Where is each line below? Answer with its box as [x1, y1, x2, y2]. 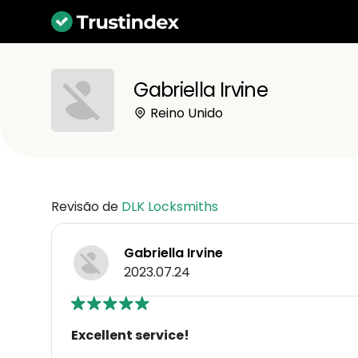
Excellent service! [71, 325, 189, 344]
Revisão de [51, 197, 121, 216]
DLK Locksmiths [121, 197, 218, 216]
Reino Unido [147, 103, 224, 122]
